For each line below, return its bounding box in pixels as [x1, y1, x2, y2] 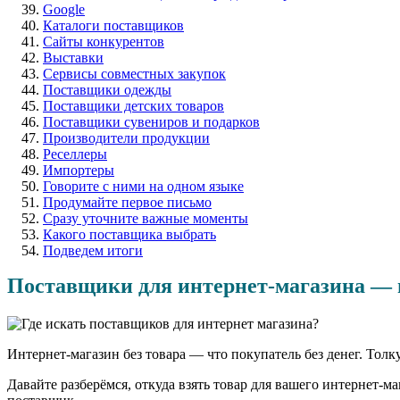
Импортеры [43, 162, 114, 179]
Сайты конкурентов [43, 34, 164, 50]
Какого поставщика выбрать [43, 227, 216, 243]
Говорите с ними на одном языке [43, 179, 244, 195]
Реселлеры [43, 146, 107, 162]
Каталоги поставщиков [43, 18, 184, 34]
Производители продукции [43, 130, 210, 146]
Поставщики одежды [43, 82, 171, 98]
